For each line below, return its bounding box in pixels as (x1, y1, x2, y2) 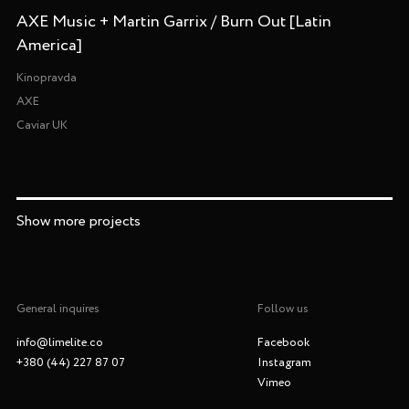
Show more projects (16, 210, 141, 232)
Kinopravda (16, 68, 77, 87)
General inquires (16, 299, 100, 318)
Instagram (257, 353, 311, 372)
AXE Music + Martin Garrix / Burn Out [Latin (16, 9, 331, 34)
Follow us (257, 299, 309, 318)
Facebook (257, 333, 309, 351)
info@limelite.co (16, 333, 103, 351)
